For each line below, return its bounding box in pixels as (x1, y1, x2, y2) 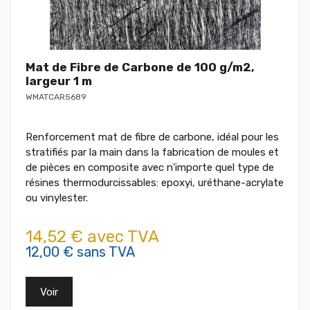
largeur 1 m (26, 74, 92, 89)
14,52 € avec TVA (26, 227, 159, 247)
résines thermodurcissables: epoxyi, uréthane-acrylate (26, 176, 284, 190)
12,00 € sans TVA (26, 244, 135, 261)
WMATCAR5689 (26, 92, 86, 102)
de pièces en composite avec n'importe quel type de (26, 161, 274, 174)
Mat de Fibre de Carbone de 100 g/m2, (26, 60, 255, 75)
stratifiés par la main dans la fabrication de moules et (26, 146, 279, 159)
